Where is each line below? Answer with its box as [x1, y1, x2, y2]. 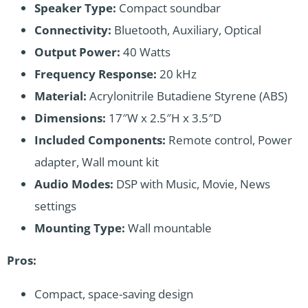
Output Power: [34, 44, 120, 60]
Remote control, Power [166, 132, 292, 148]
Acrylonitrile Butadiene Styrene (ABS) [87, 88, 287, 104]
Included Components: [34, 132, 166, 148]
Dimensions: [34, 110, 106, 126]
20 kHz [157, 66, 197, 82]
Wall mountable [125, 220, 212, 236]
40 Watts [120, 44, 170, 60]
